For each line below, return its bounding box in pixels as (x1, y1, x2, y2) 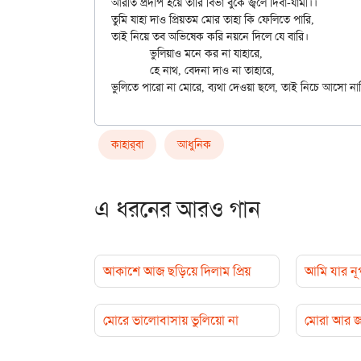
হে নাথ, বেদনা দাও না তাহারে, (111, 63, 150, 77)
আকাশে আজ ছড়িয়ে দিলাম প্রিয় (103, 263, 251, 280)
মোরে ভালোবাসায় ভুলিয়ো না (103, 312, 239, 329)
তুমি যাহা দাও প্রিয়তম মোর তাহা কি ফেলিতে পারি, (111, 12, 314, 27)
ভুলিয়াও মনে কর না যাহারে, (111, 46, 150, 60)
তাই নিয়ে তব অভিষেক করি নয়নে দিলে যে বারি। (111, 29, 309, 44)
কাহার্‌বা (111, 137, 143, 151)
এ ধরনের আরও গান (94, 195, 260, 223)
